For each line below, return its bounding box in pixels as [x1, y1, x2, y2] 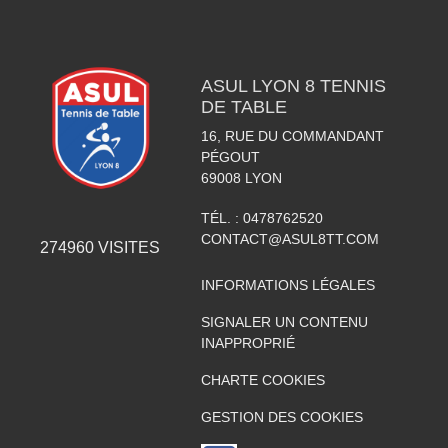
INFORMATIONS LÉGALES [200, 276, 375, 293]
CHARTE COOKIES [200, 371, 325, 388]
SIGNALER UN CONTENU [200, 313, 368, 330]
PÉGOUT [200, 148, 260, 165]
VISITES [94, 239, 161, 257]
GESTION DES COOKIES [200, 408, 363, 425]
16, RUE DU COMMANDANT [200, 127, 384, 144]
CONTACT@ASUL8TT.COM [200, 230, 379, 247]
